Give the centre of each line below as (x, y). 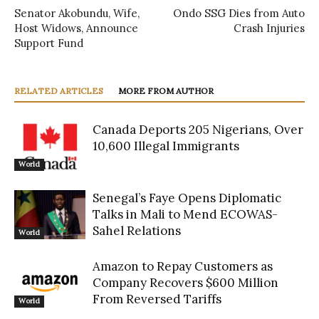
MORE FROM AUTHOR (166, 91)
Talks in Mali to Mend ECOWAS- (185, 215)
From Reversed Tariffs (157, 299)
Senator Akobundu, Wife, (77, 14)
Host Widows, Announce (76, 28)
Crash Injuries (269, 28)
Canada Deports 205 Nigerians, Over (198, 130)
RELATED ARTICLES (59, 91)
